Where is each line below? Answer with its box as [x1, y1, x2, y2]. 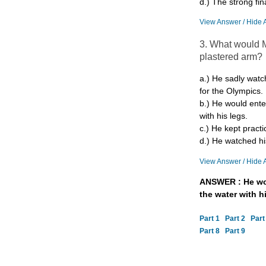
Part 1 [199, 214, 220, 223]
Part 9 [224, 227, 245, 236]
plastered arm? [199, 52, 262, 62]
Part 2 [224, 214, 245, 223]
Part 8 [199, 227, 220, 236]
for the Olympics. [199, 87, 263, 96]
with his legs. [199, 112, 248, 121]
